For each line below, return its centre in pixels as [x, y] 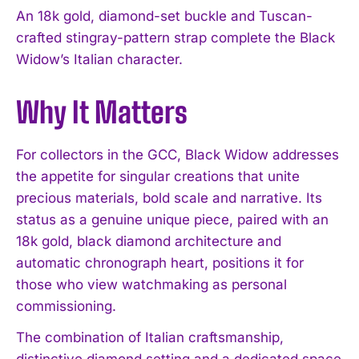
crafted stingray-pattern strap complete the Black [175, 37]
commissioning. [66, 306]
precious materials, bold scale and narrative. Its [169, 198]
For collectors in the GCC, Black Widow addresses [177, 154]
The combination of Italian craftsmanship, [150, 337]
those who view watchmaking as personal [151, 284]
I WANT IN [169, 335]
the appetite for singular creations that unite [158, 176]
